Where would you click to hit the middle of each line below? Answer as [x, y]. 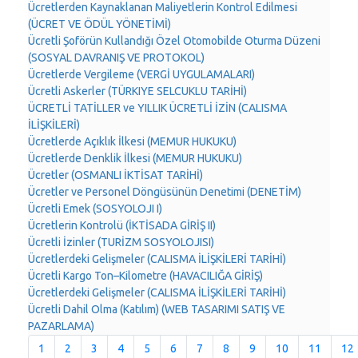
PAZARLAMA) [61, 326]
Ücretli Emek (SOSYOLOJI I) [95, 209]
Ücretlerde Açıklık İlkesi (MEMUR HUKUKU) [132, 141]
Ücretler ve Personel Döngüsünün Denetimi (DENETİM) [165, 192]
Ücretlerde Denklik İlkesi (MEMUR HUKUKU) [135, 158]
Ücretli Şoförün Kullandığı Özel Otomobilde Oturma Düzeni [174, 41]
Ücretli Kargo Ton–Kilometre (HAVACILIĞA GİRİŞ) [145, 276]
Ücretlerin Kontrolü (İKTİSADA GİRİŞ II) [122, 225]
